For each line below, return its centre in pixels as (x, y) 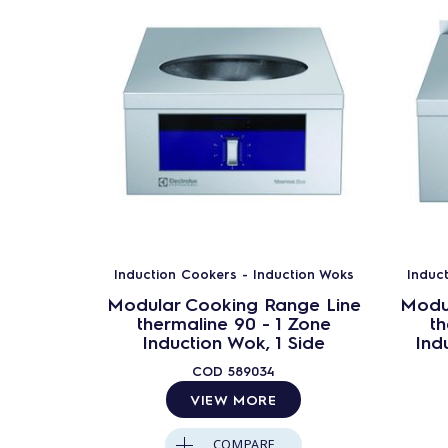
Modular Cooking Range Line (233, 303)
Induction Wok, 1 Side (233, 341)
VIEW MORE (233, 398)
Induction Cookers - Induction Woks (233, 273)
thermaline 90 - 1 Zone (233, 322)
